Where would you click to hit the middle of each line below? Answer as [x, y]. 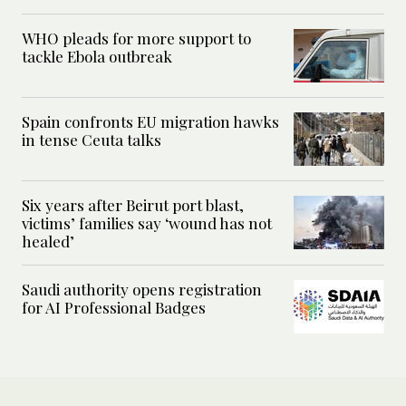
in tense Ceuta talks [92, 139]
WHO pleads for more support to [136, 38]
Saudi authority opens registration [142, 289]
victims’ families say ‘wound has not [147, 222]
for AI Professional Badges [114, 307]
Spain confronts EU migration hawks [150, 121]
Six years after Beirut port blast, [133, 204]
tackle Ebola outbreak [97, 56]
